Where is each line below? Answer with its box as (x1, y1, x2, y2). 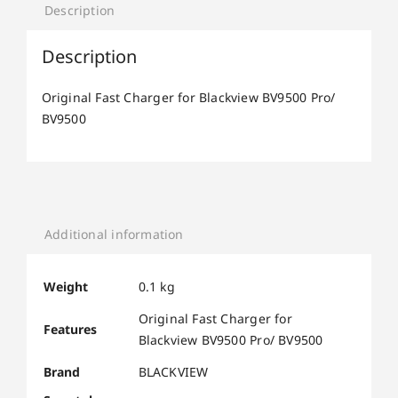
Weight (43, 277, 88, 295)
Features (43, 320, 97, 338)
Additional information (44, 226, 184, 243)
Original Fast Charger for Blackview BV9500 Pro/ (41, 88, 336, 106)
